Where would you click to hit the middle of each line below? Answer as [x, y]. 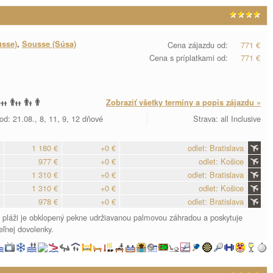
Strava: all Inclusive [227, 119]
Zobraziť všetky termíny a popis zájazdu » [183, 102]
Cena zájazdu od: [198, 45]
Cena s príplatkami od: [189, 58]
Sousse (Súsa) [49, 44]
